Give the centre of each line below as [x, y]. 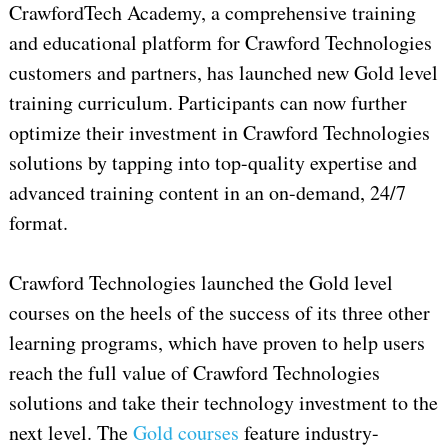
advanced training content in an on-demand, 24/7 [207, 193]
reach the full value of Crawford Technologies [194, 373]
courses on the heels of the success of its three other [219, 313]
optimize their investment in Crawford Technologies [219, 133]
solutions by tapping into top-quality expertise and [212, 163]
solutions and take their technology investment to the [223, 403]
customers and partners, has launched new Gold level [223, 73]
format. [38, 223]
